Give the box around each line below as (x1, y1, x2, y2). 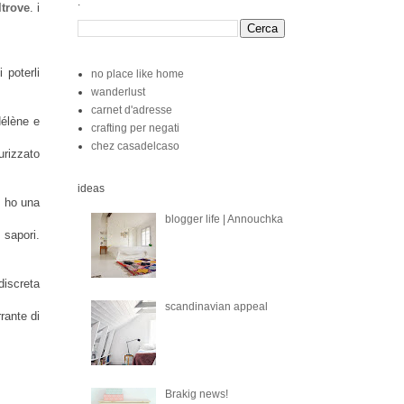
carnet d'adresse (91, 104, 172, 116)
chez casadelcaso (91, 140, 179, 152)
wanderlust (91, 86, 145, 98)
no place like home (91, 68, 184, 80)
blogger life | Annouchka (164, 213, 283, 226)
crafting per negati (91, 122, 179, 134)
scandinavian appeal (164, 300, 268, 314)
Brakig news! (164, 387, 228, 400)
